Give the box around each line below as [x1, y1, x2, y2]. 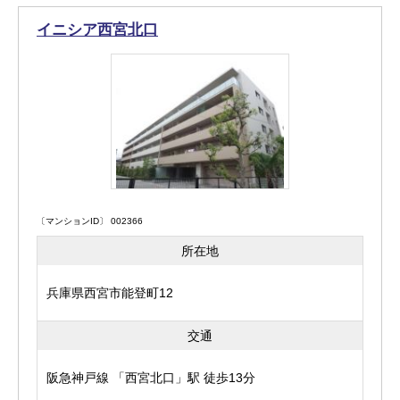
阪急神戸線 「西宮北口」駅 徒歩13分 [46, 371, 255, 385]
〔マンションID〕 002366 [37, 216, 143, 226]
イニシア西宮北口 [37, 21, 158, 38]
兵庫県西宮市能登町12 [46, 286, 173, 300]
